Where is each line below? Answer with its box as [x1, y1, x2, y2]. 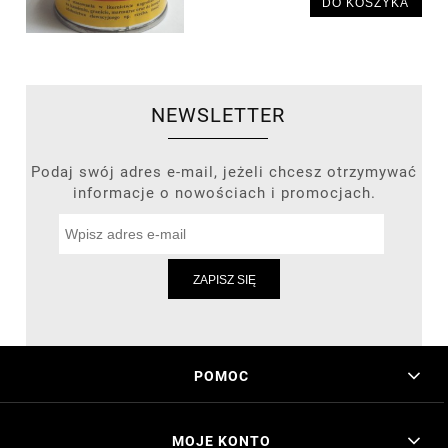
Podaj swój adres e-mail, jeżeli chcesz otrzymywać [31, 162, 417, 181]
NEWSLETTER [150, 103, 285, 127]
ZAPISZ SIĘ [192, 272, 256, 286]
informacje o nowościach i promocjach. [72, 183, 376, 202]
